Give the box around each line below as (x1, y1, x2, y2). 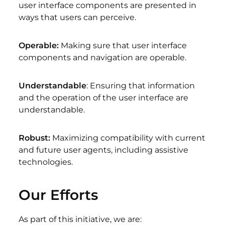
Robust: (19, 133, 51, 143)
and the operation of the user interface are (19, 93, 189, 103)
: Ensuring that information (86, 81, 195, 91)
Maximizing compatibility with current (50, 133, 206, 143)
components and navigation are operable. (19, 53, 189, 63)
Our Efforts (19, 186, 98, 204)
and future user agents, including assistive (19, 145, 189, 155)
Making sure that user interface (59, 41, 187, 51)
